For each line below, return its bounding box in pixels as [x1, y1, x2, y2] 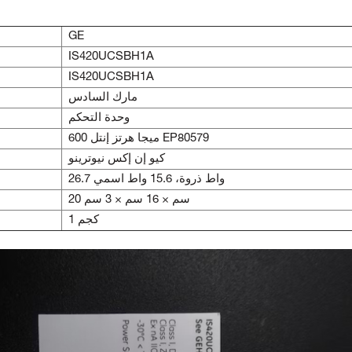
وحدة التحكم [68, 112, 130, 124]
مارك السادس [68, 92, 137, 104]
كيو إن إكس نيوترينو [68, 153, 165, 165]
